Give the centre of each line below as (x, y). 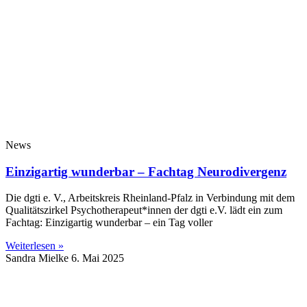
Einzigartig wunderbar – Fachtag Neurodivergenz (146, 171)
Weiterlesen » (35, 246)
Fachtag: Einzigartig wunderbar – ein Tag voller (109, 223)
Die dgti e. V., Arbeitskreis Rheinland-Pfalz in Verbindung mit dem (150, 198)
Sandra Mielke (38, 258)
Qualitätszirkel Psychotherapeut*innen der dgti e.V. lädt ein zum (144, 210)
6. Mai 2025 (98, 258)
